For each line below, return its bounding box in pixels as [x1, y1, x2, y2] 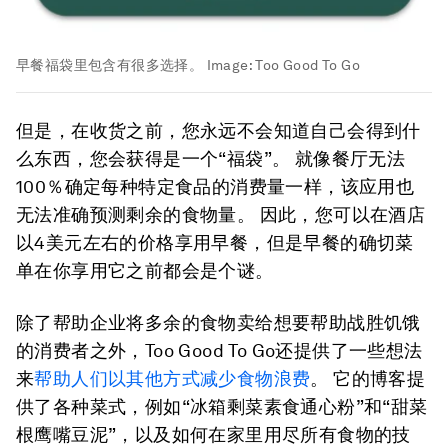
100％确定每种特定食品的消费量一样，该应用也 [16, 176, 415, 198]
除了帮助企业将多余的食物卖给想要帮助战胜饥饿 [16, 312, 421, 334]
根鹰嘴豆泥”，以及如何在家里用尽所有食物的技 [16, 424, 411, 446]
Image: [203, 57, 256, 74]
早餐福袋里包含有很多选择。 [16, 57, 204, 74]
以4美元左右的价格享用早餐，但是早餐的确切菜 [16, 232, 414, 254]
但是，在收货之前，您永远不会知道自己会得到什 [16, 120, 421, 142]
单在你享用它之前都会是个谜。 [16, 260, 274, 282]
